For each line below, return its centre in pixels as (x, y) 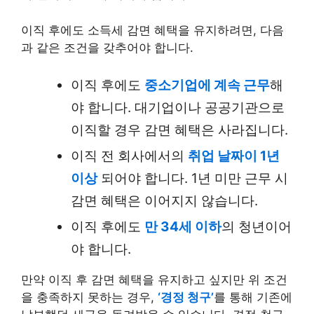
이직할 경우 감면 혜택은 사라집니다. (179, 130)
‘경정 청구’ (186, 297)
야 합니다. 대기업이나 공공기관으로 (178, 108)
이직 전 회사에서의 (129, 156)
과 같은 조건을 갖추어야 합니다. (107, 47)
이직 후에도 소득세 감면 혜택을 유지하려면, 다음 (152, 30)
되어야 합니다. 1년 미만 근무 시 (193, 178)
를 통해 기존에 (253, 297)
